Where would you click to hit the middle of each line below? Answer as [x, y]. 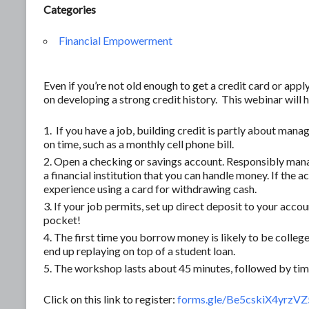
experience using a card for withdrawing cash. [150, 188]
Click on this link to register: [110, 299]
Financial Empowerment [116, 40]
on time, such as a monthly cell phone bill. [139, 143]
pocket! [62, 219]
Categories [70, 9]
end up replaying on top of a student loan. [139, 250]
